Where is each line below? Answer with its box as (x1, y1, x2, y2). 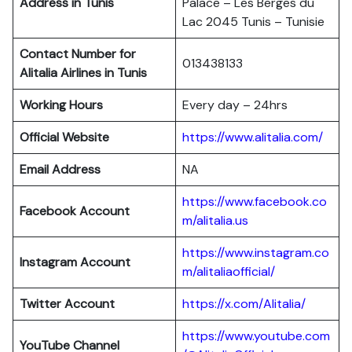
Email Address (20, 161, 101, 178)
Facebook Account (20, 203, 130, 219)
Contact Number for (20, 46, 136, 62)
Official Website (20, 129, 109, 145)
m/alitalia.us (182, 212, 248, 229)
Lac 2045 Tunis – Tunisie (182, 13, 324, 30)
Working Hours (20, 97, 103, 113)
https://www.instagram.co (182, 244, 329, 261)
